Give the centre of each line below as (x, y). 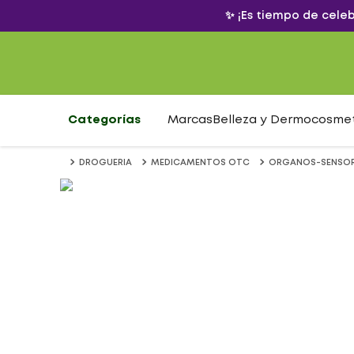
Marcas (190, 120)
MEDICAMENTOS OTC (200, 163)
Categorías (104, 120)
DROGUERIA (105, 163)
